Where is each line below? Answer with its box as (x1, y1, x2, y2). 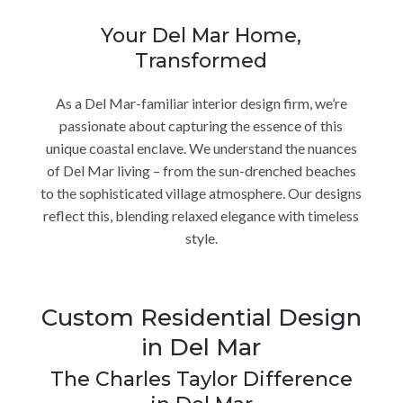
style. (184, 228, 218, 246)
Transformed (135, 48, 268, 73)
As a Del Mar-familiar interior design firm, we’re (55, 94, 347, 112)
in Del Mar (141, 332, 262, 362)
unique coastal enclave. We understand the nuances (45, 139, 357, 157)
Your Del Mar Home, (101, 22, 302, 48)
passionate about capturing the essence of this (59, 116, 344, 134)
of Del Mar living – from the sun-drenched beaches (46, 161, 356, 179)
